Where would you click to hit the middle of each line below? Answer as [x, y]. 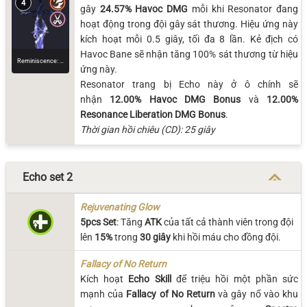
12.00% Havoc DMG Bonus [175, 99]
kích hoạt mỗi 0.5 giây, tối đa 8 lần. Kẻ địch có [189, 39]
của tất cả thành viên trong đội [228, 222]
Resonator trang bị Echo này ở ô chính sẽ [189, 84]
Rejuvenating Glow [120, 207]
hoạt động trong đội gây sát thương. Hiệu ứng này [189, 24]
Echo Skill [150, 279]
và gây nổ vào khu [257, 294]
